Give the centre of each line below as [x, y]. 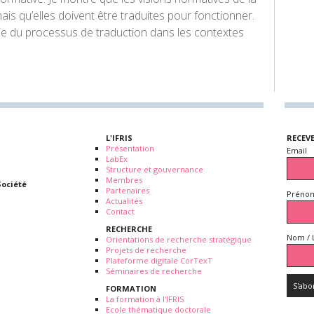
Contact [120, 211]
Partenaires [128, 190]
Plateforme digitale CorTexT [159, 260]
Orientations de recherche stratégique [179, 239]
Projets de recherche [146, 250]
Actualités [124, 201]
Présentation [130, 148]
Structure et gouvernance [155, 169]
